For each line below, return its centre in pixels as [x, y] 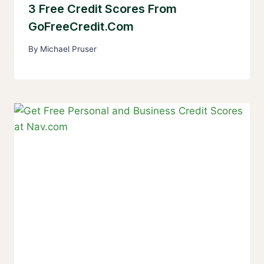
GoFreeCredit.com [81, 26]
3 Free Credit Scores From [103, 9]
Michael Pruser [69, 49]
